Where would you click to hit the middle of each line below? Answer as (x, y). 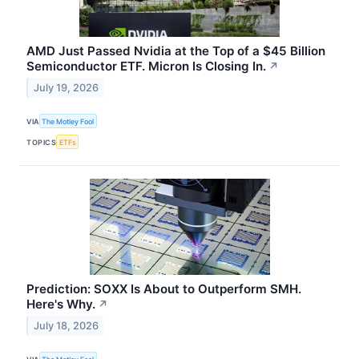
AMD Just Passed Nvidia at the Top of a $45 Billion (176, 51)
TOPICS (42, 142)
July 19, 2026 (66, 87)
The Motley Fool (68, 121)
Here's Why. (61, 305)
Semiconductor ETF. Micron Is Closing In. (147, 66)
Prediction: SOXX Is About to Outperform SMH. (164, 289)
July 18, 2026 (66, 326)
